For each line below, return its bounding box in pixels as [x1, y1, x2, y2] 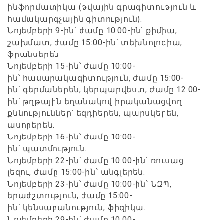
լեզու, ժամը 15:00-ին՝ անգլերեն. [7, 167, 145, 177]
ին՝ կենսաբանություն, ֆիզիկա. [7, 202, 146, 212]
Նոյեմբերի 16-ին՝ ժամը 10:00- [7, 132, 136, 141]
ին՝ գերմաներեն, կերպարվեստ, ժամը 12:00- [7, 84, 201, 94]
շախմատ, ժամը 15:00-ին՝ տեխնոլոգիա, [7, 37, 183, 47]
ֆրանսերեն [7, 49, 60, 59]
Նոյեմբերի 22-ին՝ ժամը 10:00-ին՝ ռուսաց [7, 155, 184, 165]
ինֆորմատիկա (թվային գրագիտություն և [7, 2, 196, 12]
